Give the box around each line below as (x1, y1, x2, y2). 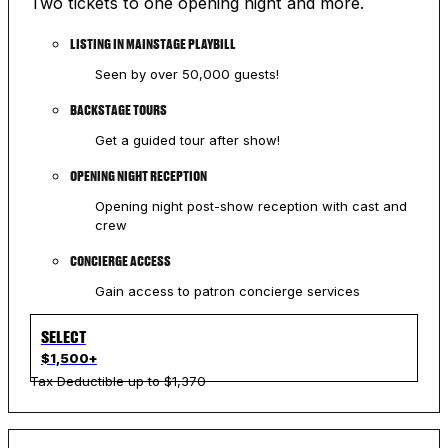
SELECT (40, 327, 86, 347)
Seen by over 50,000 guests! (94, 66, 279, 83)
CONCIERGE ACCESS (69, 253, 171, 270)
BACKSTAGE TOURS (69, 102, 167, 119)
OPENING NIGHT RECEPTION (69, 168, 207, 185)
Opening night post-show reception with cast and (94, 198, 407, 215)
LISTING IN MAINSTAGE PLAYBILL (69, 36, 236, 53)
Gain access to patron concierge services (94, 283, 360, 300)
